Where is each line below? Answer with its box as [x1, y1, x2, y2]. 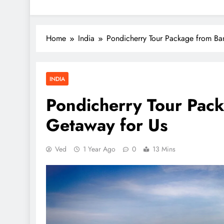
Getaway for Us [46, 113, 168, 137]
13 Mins [152, 144, 175, 154]
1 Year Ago [83, 144, 115, 154]
